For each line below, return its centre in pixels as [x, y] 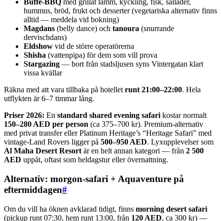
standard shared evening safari [109, 115]
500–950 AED [124, 142]
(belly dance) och [84, 29]
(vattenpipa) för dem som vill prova [102, 55]
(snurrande [157, 29]
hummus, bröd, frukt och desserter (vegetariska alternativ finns [120, 11]
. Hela [191, 90]
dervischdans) [45, 37]
